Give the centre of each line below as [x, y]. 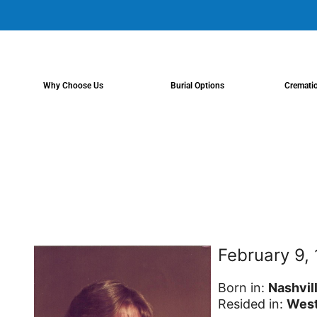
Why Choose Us [74, 85]
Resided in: [253, 304]
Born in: [243, 288]
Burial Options [197, 85]
